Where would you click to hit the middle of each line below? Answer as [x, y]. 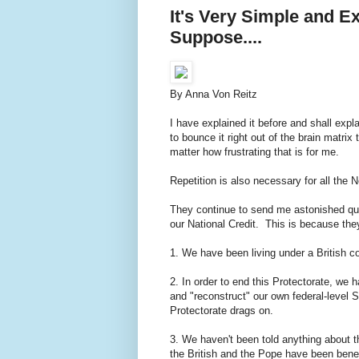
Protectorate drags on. [222, 310]
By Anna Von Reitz [214, 94]
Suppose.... [216, 37]
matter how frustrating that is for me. [256, 151]
